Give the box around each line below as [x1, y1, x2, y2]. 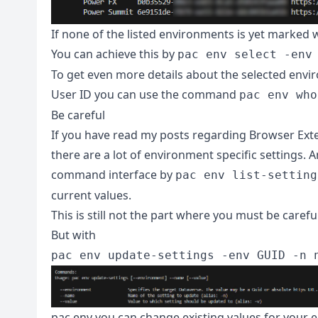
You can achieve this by [51, 45, 177, 62]
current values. [51, 187, 131, 203]
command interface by [51, 166, 175, 182]
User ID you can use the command [51, 86, 239, 102]
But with [51, 226, 96, 243]
